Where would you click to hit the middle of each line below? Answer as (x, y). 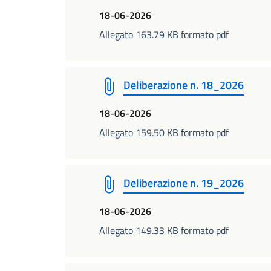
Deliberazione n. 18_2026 (184, 85)
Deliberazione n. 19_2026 (184, 183)
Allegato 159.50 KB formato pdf (164, 132)
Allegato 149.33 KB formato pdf (164, 230)
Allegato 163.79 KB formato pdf (164, 34)
